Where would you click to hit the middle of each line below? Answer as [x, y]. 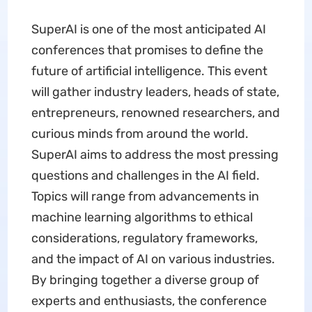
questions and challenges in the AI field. [145, 175]
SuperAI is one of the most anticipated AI [148, 29]
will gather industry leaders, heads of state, [155, 92]
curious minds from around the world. [140, 134]
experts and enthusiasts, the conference [149, 301]
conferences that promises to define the [147, 50]
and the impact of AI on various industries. [153, 259]
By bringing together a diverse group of [145, 280]
